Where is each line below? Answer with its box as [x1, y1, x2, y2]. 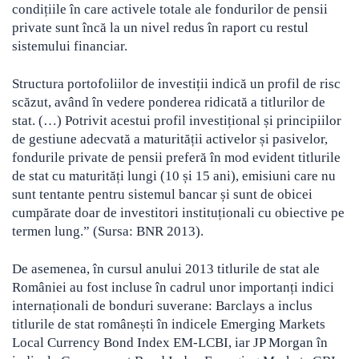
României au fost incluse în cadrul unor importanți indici [12, 280, 334, 296]
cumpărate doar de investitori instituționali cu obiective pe [12, 205, 345, 221]
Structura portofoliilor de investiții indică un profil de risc [12, 76, 341, 92]
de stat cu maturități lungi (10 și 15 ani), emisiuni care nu [12, 168, 336, 184]
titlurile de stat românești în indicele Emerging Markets [12, 317, 325, 333]
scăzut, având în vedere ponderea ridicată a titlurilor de [12, 95, 325, 111]
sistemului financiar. [12, 38, 127, 54]
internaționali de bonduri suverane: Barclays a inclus [12, 298, 313, 314]
